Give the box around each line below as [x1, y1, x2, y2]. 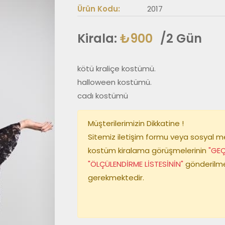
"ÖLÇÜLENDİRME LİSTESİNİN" [88, 159, 185, 169]
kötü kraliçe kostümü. [77, 63, 156, 74]
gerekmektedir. [88, 172, 144, 183]
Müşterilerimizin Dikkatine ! [88, 118, 184, 129]
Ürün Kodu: [77, 4, 120, 14]
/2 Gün [160, 30, 202, 47]
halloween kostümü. [77, 77, 152, 87]
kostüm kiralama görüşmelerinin [88, 145, 208, 156]
